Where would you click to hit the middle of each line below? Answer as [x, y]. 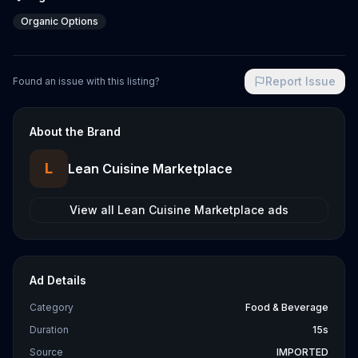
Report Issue [300, 81]
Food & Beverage [287, 307]
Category [52, 307]
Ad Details [58, 280]
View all [93, 210]
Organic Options [60, 21]
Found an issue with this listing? [86, 81]
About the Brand [75, 131]
